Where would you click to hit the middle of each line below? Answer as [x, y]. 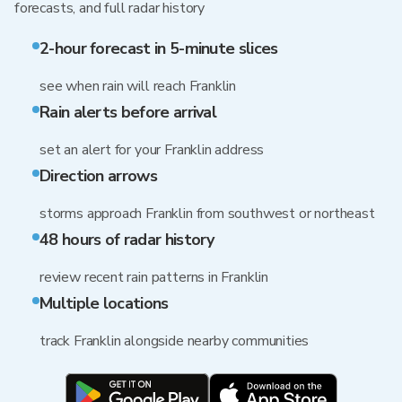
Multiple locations [104, 303]
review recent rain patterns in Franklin [154, 277]
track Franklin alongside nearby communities [175, 341]
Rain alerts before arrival [128, 112]
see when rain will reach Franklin [138, 86]
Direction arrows [98, 176]
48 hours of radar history [127, 240]
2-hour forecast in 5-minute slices [159, 48]
